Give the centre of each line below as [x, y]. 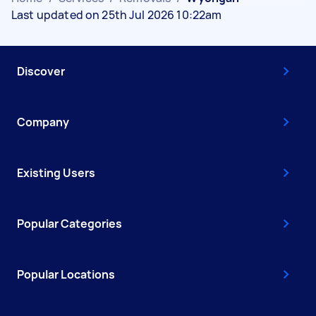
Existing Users [56, 172]
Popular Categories [69, 223]
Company [43, 122]
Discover [41, 71]
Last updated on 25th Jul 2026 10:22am [117, 14]
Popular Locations [66, 274]
